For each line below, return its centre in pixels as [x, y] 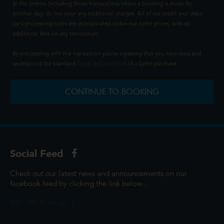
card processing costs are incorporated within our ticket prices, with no [101, 24]
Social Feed [38, 153]
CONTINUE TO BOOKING [112, 92]
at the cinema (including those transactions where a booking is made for [102, 4]
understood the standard [45, 64]
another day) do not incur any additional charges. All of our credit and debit [108, 14]
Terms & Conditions [102, 64]
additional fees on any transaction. [56, 34]
